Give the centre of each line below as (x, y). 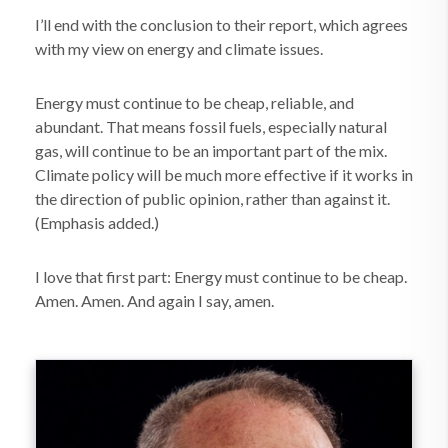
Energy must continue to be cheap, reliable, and (194, 102)
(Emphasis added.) (97, 222)
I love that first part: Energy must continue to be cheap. (221, 276)
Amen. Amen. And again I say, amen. (154, 300)
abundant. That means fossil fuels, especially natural (211, 126)
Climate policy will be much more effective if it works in (224, 174)
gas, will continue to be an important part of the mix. (211, 150)
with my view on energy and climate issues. (179, 48)
